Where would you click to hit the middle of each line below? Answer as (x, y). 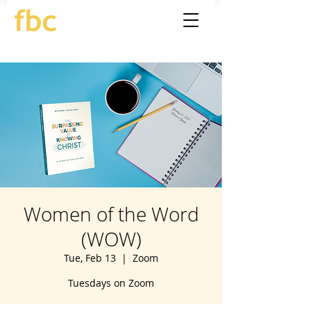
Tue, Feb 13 (90, 258)
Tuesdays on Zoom (111, 283)
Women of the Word (111, 214)
